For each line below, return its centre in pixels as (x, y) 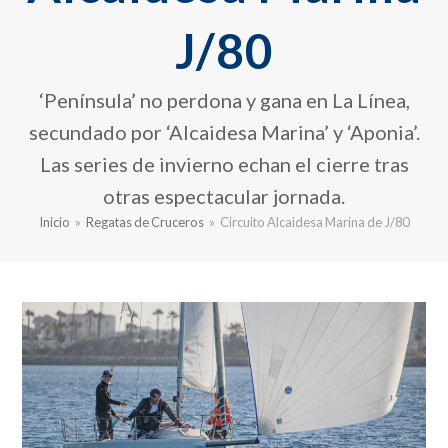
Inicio (54, 222)
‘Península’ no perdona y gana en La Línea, (224, 100)
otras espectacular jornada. (224, 196)
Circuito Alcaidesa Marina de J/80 (314, 222)
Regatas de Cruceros (145, 222)
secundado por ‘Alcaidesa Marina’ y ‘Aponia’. (224, 132)
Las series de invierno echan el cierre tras (224, 164)
